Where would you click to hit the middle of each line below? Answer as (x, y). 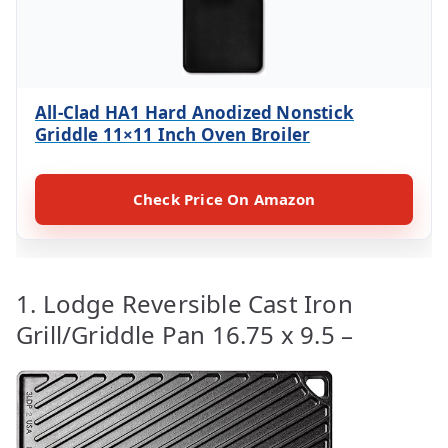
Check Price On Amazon (224, 198)
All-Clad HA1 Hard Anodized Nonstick (195, 112)
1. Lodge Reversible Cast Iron (184, 303)
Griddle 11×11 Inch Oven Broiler (173, 134)
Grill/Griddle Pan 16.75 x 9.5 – (185, 334)
